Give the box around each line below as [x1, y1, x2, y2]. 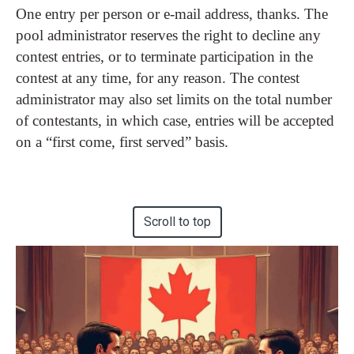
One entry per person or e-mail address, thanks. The [16, 6, 328, 23]
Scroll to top [143, 214, 211, 230]
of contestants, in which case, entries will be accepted [16, 112, 334, 130]
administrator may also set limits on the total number [16, 91, 332, 108]
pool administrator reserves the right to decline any [16, 27, 321, 44]
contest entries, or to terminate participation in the [16, 48, 313, 66]
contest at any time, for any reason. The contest [16, 70, 299, 87]
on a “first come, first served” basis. [16, 134, 228, 151]
